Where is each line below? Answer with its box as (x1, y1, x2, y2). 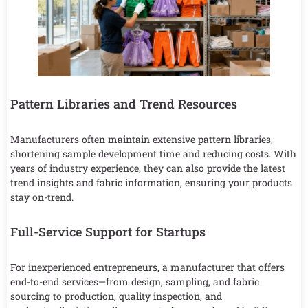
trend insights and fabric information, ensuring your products (10, 175, 292, 189)
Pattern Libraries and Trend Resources (10, 95, 237, 112)
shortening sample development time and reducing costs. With (10, 146, 296, 160)
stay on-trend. (10, 190, 74, 203)
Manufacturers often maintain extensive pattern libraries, (10, 132, 273, 146)
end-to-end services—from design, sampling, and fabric (10, 274, 259, 288)
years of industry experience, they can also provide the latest (10, 161, 285, 175)
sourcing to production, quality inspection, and (10, 289, 222, 302)
